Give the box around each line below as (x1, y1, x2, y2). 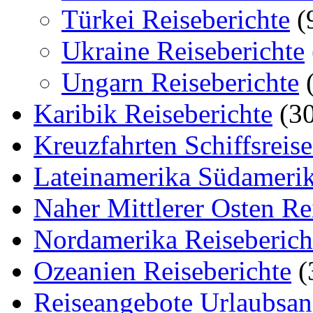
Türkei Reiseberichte (61, 3, 290, 34)
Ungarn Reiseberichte (61, 66, 299, 97)
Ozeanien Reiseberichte (34, 255, 291, 286)
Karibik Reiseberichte (34, 98, 272, 129)
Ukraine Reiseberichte (61, 35, 305, 66)
